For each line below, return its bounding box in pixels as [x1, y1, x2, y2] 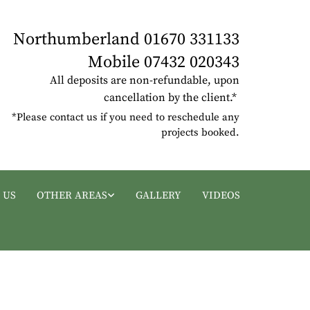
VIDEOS [201, 188, 240, 202]
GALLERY [135, 188, 181, 202]
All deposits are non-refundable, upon [49, 73, 239, 87]
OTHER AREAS [36, 188, 107, 202]
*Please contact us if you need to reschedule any [11, 110, 239, 124]
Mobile [87, 51, 144, 73]
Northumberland [12, 28, 144, 50]
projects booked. [161, 125, 239, 139]
